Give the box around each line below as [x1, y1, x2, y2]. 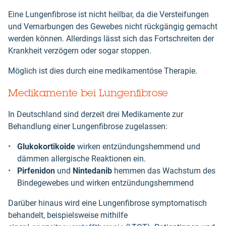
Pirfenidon [17, 166, 57, 176]
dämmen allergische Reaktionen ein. [17, 154, 146, 164]
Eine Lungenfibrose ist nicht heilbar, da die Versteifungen [8, 10, 209, 20]
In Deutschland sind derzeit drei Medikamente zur [8, 109, 183, 120]
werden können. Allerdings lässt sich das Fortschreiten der [8, 34, 214, 44]
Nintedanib [73, 166, 114, 176]
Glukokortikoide [17, 142, 77, 152]
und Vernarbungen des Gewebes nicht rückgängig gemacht [8, 22, 217, 32]
